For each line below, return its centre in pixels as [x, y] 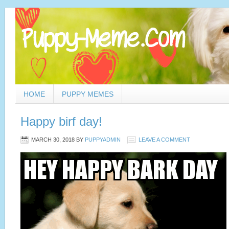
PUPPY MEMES [88, 94]
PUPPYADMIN [103, 140]
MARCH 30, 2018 [53, 140]
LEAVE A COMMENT [164, 140]
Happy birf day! [61, 121]
